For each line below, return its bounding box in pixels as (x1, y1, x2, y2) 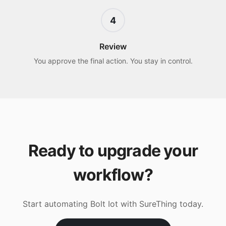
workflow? (73, 165, 153, 185)
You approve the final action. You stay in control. (33, 56, 193, 65)
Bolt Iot (90, 199, 118, 209)
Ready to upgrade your (28, 141, 198, 160)
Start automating (23, 199, 90, 209)
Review (99, 41, 127, 51)
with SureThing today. (118, 199, 203, 209)
